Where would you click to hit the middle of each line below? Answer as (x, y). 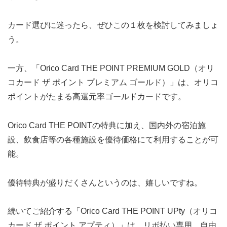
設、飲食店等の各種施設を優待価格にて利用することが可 (113, 139)
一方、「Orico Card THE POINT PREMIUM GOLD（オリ (111, 68)
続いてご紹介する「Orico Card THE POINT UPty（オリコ (112, 211)
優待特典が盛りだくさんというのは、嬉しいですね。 (105, 182)
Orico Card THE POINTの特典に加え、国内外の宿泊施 (107, 125)
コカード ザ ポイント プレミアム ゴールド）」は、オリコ (113, 83)
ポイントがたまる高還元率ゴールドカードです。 (97, 97)
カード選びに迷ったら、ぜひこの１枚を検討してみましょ (113, 25)
